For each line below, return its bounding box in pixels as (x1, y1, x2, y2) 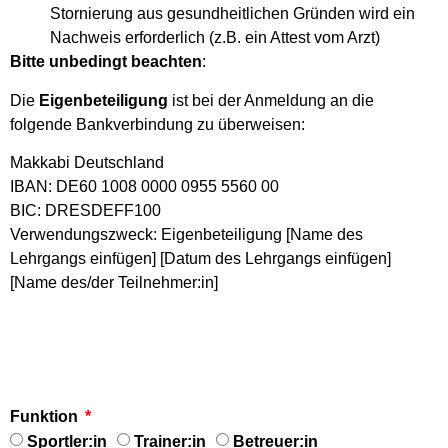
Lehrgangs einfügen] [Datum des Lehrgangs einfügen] (10, 250, 391, 268)
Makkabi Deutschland (10, 154, 164, 172)
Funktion (10, 407, 82, 425)
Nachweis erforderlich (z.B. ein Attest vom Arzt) (50, 29, 380, 47)
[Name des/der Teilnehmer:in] (10, 274, 218, 292)
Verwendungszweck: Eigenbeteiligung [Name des (10, 226, 363, 244)
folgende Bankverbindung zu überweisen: (10, 115, 305, 133)
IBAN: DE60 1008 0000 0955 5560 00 (10, 178, 279, 196)
